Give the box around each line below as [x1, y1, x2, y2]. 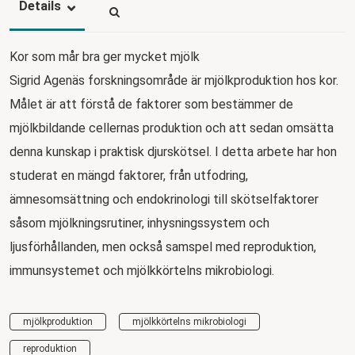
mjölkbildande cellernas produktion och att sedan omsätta [10, 120, 334, 136]
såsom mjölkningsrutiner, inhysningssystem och [10, 215, 269, 231]
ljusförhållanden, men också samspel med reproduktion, [10, 239, 316, 254]
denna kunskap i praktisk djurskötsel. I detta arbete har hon [10, 143, 337, 159]
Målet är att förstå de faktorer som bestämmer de [10, 96, 293, 112]
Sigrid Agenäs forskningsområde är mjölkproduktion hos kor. [10, 72, 338, 88]
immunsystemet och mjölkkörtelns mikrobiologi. [10, 262, 274, 278]
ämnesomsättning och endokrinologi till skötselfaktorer [10, 191, 319, 207]
